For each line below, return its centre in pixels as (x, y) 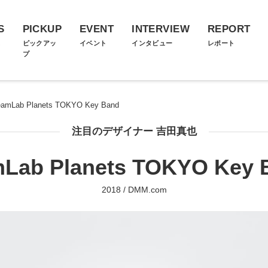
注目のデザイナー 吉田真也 (134, 131)
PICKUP (42, 29)
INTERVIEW (161, 29)
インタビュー (152, 43)
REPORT (229, 29)
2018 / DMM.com (134, 190)
